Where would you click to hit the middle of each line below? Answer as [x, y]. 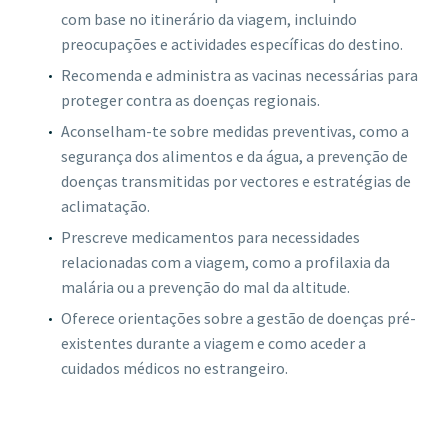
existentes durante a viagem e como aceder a [213, 343]
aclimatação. [105, 206]
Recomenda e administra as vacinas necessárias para [239, 75]
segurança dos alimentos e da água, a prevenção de [234, 156]
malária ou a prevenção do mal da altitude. [205, 287]
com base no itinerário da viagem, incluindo [209, 19]
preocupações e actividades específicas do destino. [232, 44]
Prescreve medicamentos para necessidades [210, 237]
